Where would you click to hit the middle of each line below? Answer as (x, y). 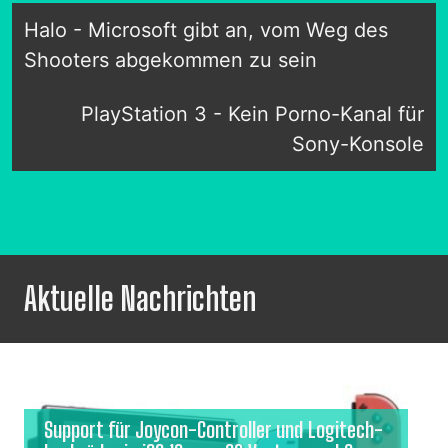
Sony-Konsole (358, 144)
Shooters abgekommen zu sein (170, 60)
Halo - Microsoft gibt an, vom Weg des (206, 30)
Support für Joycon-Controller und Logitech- (213, 430)
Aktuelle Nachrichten (140, 299)
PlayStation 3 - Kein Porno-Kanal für (252, 114)
